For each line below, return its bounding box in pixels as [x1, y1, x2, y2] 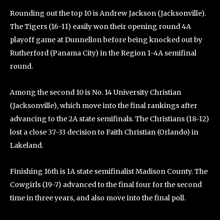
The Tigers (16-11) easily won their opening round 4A [10, 22, 191, 31]
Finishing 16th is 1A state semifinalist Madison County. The [10, 166, 208, 176]
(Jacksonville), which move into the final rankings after [10, 101, 197, 110]
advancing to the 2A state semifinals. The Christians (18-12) [10, 114, 209, 123]
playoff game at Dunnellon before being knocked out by [10, 35, 202, 44]
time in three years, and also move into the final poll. [10, 193, 186, 202]
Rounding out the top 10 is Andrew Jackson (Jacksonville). [10, 8, 206, 18]
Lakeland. [10, 140, 43, 150]
